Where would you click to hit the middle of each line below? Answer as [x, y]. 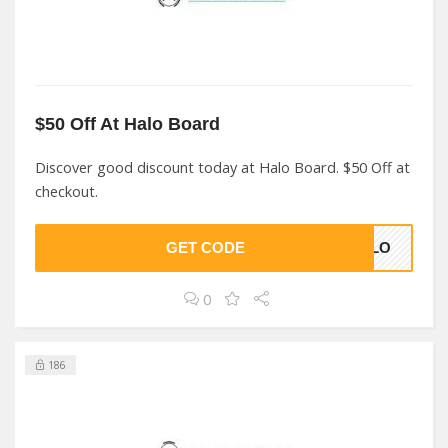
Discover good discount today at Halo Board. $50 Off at [222, 167]
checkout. [66, 191]
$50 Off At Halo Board [127, 123]
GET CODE [205, 248]
